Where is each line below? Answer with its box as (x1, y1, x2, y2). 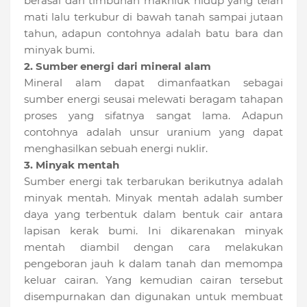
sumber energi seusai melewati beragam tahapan (24, 93, 283, 106)
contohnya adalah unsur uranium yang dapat (24, 125, 283, 139)
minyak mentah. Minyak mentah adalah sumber (24, 191, 283, 205)
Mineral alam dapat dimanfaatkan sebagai (24, 76, 283, 90)
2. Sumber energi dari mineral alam (24, 60, 211, 73)
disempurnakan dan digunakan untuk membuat (24, 290, 283, 304)
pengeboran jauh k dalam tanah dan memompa (24, 257, 283, 271)
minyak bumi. (24, 43, 95, 57)
